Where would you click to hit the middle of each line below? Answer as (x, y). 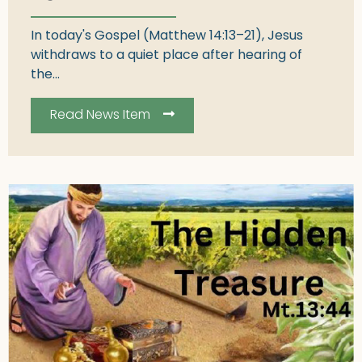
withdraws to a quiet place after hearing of (166, 55)
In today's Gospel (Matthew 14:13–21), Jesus (167, 36)
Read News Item (100, 115)
